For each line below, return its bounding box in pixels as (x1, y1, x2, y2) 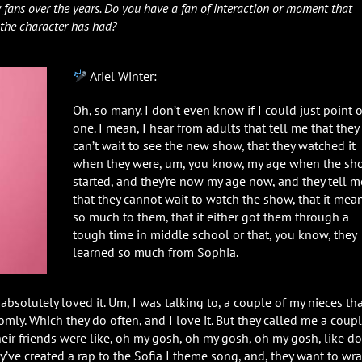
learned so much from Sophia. (72, 243, 238, 260)
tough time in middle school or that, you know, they (72, 225, 356, 242)
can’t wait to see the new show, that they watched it (72, 137, 356, 154)
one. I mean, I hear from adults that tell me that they (72, 119, 359, 136)
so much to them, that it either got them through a (72, 208, 349, 225)
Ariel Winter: (87, 67, 158, 84)
